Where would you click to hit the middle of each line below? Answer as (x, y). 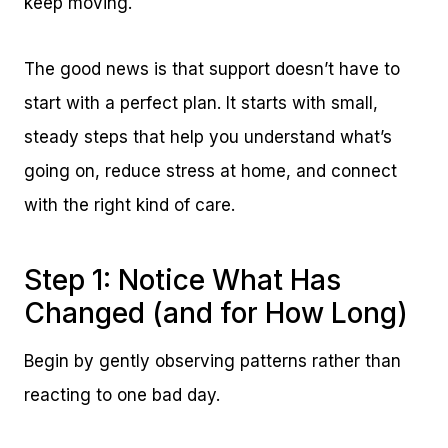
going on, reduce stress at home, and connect (210, 171)
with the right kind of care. (129, 205)
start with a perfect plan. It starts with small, (201, 103)
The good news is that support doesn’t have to (212, 69)
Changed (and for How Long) (216, 313)
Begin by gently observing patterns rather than (212, 361)
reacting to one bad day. (122, 395)
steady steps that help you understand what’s (208, 137)
